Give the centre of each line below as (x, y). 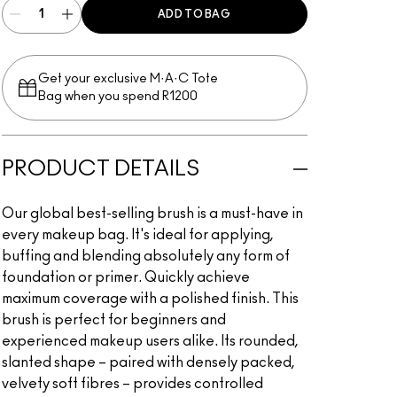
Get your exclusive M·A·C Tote (128, 79)
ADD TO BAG (194, 14)
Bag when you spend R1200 (117, 97)
